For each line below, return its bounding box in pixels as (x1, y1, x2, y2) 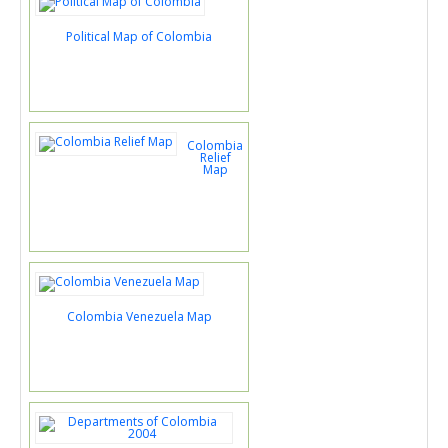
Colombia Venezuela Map (66, 308, 212, 325)
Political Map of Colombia (66, 28, 212, 45)
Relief (199, 149, 231, 166)
